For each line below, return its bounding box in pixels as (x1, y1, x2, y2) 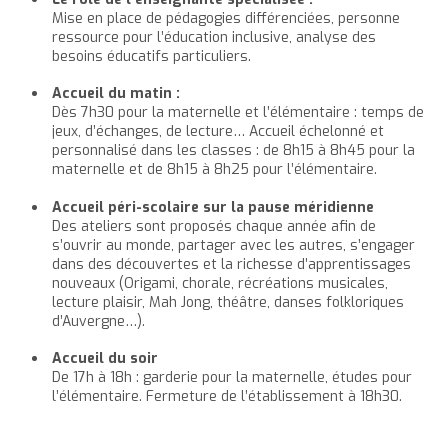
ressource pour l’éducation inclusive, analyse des (52, 27, 376, 47)
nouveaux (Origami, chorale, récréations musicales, (52, 273, 388, 293)
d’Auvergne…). (52, 311, 145, 331)
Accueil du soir (52, 349, 158, 369)
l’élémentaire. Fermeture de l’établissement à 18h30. (52, 387, 402, 407)
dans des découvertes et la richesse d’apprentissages (52, 254, 411, 274)
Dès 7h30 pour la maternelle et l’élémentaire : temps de (52, 103, 424, 123)
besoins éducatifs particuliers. (52, 46, 251, 66)
